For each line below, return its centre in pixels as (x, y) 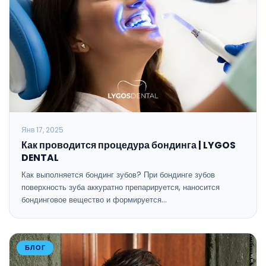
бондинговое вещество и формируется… (94, 200)
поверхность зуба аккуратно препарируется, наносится (121, 188)
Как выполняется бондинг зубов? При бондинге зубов (118, 175)
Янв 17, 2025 (42, 130)
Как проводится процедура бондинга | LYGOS (129, 145)
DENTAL (40, 158)
